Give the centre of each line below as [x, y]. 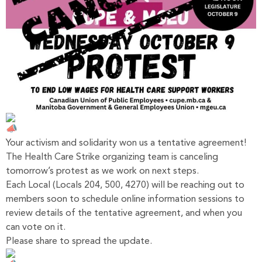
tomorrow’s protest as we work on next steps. [102, 171]
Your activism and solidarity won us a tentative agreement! [126, 143]
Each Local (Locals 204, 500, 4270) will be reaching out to [125, 185]
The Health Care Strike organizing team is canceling [112, 157]
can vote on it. [36, 227]
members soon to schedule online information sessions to [125, 199]
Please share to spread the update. [79, 241]
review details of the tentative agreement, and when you [124, 213]
